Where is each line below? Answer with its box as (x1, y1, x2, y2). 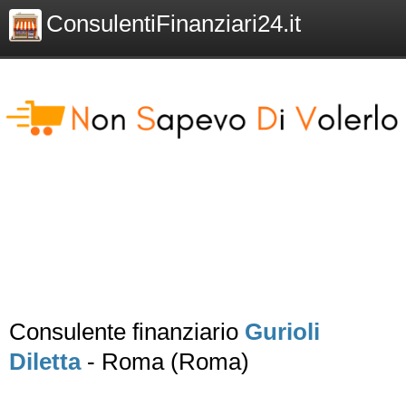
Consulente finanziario (9, 318, 245, 345)
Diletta (9, 348, 81, 375)
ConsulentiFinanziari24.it (46, 10, 301, 37)
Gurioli (245, 318, 320, 345)
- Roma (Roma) (81, 348, 249, 375)
